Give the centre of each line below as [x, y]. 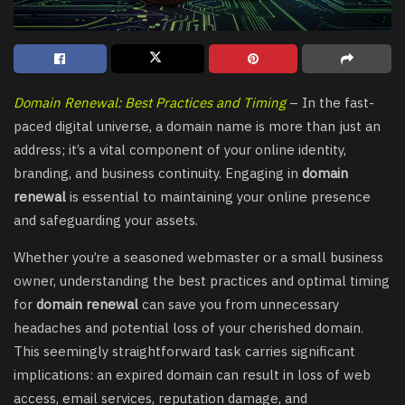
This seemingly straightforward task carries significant [184, 351]
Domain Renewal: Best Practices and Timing [150, 103]
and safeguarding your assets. [106, 220]
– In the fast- [330, 103]
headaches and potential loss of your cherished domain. [188, 328]
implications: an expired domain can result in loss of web [192, 375]
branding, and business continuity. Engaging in [158, 173]
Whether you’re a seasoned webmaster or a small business [198, 257]
